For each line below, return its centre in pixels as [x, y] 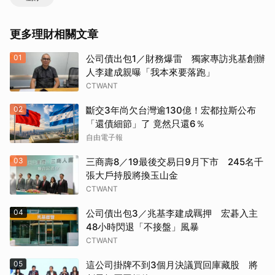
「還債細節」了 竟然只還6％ [145, 124]
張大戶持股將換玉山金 [132, 176]
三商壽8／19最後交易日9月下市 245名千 [175, 162]
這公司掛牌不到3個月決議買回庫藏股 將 [172, 265]
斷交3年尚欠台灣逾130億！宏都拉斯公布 [171, 110]
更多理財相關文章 [54, 34]
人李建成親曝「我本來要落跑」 [150, 72]
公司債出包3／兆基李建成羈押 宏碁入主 [172, 214]
